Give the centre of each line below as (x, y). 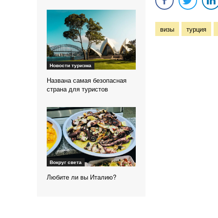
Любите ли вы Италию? (82, 177)
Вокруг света (66, 162)
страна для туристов (77, 89)
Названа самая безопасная (87, 80)
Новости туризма (71, 65)
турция (196, 29)
